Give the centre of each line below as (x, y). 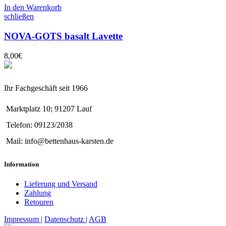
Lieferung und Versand (61, 184)
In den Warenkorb (33, 8)
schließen (19, 17)
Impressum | (23, 219)
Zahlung (38, 193)
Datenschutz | (66, 219)
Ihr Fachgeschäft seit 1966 (46, 88)
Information (21, 164)
